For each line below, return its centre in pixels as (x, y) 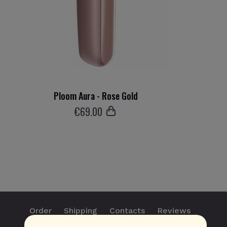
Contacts (127, 211)
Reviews (174, 211)
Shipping (81, 211)
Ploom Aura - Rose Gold (96, 96)
